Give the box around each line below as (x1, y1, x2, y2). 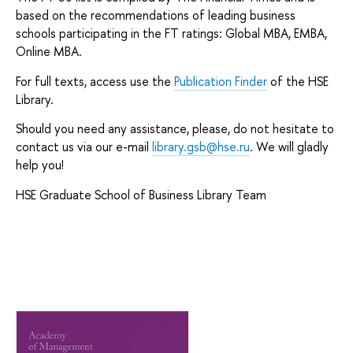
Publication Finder (174, 72, 267, 90)
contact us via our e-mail (16, 138, 152, 156)
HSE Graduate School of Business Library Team (16, 185, 266, 203)
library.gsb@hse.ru (152, 138, 250, 156)
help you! (16, 156, 64, 174)
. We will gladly (250, 138, 329, 156)
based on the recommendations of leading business (16, 6, 295, 24)
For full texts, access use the (16, 72, 174, 90)
